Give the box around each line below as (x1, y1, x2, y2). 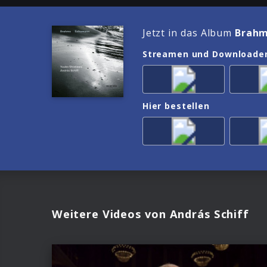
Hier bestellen (142, 100, 210, 111)
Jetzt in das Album (142, 26, 235, 40)
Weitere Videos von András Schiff (52, 206, 249, 221)
